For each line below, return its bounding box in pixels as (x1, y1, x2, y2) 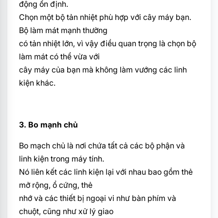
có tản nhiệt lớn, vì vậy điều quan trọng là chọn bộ (19, 38, 196, 49)
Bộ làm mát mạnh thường (19, 25, 108, 36)
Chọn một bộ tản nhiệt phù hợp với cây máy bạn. (19, 12, 191, 22)
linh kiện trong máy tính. (19, 154, 104, 164)
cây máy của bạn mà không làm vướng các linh (19, 65, 187, 75)
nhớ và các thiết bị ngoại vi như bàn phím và (19, 193, 176, 203)
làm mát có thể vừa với (19, 52, 100, 62)
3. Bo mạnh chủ (19, 120, 78, 130)
